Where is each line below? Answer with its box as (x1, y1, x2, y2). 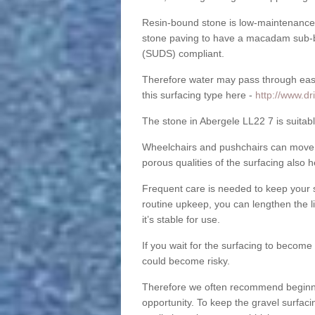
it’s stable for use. (141, 214, 220, 226)
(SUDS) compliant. (141, 48, 224, 60)
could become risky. (141, 255, 230, 267)
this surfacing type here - (141, 89, 255, 101)
